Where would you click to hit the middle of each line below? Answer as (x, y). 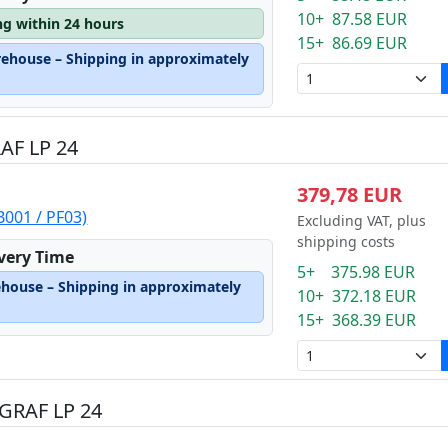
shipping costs (345, 241)
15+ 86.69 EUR (351, 43)
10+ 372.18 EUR (356, 296)
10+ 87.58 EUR (351, 19)
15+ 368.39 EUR (356, 320)
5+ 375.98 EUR (355, 272)
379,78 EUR (349, 194)
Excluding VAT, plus (361, 220)
